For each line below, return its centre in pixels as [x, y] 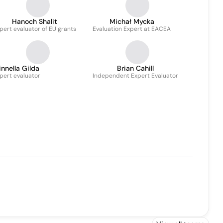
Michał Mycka [132, 21]
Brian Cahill [135, 68]
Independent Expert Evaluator [135, 76]
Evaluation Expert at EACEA [132, 29]
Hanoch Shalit [35, 21]
